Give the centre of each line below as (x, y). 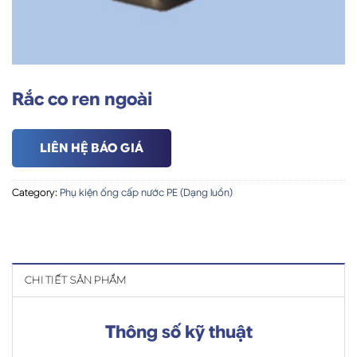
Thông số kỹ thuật (178, 331)
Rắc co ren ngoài (82, 99)
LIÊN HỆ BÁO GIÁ (92, 148)
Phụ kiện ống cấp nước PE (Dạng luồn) (146, 192)
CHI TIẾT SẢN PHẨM (76, 280)
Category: (36, 192)
